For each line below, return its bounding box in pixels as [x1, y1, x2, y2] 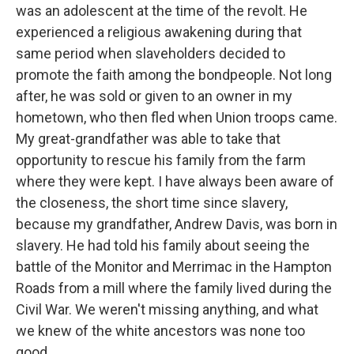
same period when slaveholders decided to [16, 45, 285, 62]
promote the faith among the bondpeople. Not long [16, 66, 332, 83]
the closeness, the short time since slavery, [16, 194, 288, 211]
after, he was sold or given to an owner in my [16, 88, 292, 104]
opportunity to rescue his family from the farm [16, 152, 306, 168]
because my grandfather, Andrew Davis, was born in [16, 216, 337, 232]
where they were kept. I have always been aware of [16, 173, 334, 190]
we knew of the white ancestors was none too [16, 322, 305, 339]
